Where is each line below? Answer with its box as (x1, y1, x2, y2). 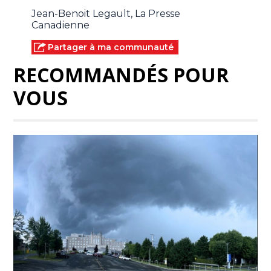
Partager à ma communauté (48, 42, 174, 53)
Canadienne (31, 19, 90, 31)
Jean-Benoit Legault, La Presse (31, 8, 181, 20)
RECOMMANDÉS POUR (13, 62, 229, 88)
